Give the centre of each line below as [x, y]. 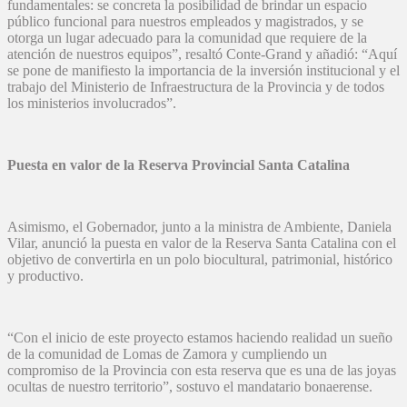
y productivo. [49, 276]
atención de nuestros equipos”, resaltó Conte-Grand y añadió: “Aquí [202, 55]
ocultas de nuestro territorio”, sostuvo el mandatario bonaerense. [192, 387]
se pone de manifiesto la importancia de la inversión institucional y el [203, 71]
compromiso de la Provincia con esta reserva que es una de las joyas [202, 371]
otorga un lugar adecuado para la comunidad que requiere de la [187, 38]
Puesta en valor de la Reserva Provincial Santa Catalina [179, 165]
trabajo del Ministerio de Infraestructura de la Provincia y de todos [196, 87]
